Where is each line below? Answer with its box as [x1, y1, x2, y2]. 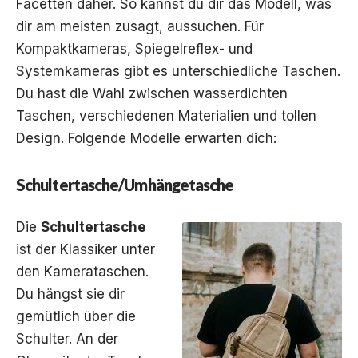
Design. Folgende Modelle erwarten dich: [16, 129, 276, 146]
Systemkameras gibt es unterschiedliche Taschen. [16, 62, 340, 79]
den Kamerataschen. [16, 263, 149, 280]
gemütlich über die [16, 308, 136, 324]
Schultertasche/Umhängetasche [16, 174, 234, 194]
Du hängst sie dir [16, 285, 125, 302]
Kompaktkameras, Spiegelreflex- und [16, 40, 253, 57]
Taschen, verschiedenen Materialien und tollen [16, 107, 316, 124]
